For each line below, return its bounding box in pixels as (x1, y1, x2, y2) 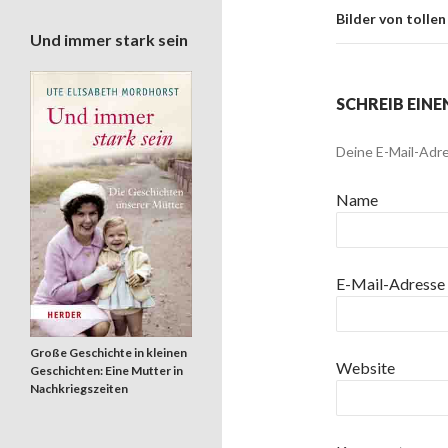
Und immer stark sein (30, 30, 188, 49)
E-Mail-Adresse (336, 274, 445, 294)
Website (336, 358, 395, 378)
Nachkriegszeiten (30, 380, 128, 396)
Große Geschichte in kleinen (30, 344, 187, 360)
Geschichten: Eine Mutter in (30, 362, 183, 378)
